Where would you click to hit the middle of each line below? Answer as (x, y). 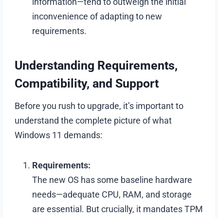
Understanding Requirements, (96, 66)
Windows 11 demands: (59, 135)
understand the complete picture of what (93, 120)
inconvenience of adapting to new (97, 16)
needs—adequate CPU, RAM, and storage (112, 194)
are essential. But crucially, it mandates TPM (118, 209)
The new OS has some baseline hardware (112, 180)
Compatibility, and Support (87, 84)
